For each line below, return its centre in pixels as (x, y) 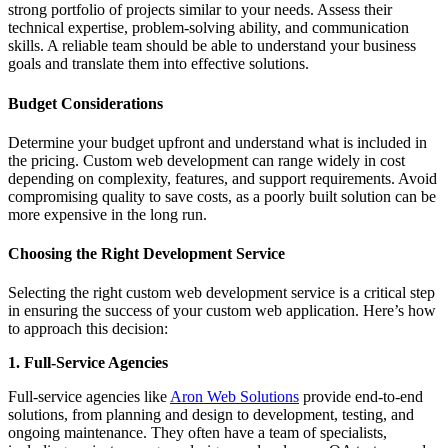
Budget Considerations (85, 103)
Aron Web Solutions (234, 397)
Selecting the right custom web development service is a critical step (221, 293)
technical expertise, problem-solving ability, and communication (208, 28)
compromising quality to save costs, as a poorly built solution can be (222, 196)
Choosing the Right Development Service (146, 254)
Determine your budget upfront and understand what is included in (217, 142)
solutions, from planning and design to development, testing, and (211, 415)
